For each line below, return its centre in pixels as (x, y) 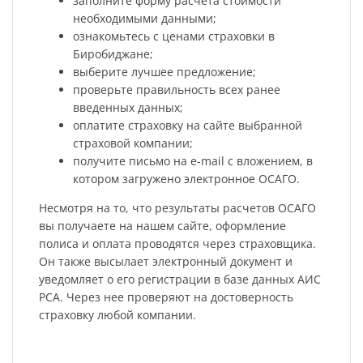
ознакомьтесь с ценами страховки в (173, 36)
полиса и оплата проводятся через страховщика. (177, 243)
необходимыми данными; (144, 18)
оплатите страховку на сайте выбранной (187, 125)
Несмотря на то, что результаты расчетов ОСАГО (177, 207)
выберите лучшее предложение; (164, 71)
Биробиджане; (113, 53)
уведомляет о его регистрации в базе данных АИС (179, 279)
